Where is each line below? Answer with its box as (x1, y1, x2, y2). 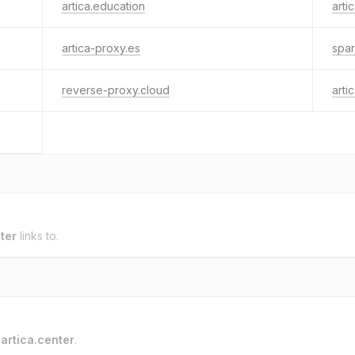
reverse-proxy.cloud (62, 83, 170, 97)
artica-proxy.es (62, 41, 140, 55)
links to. (17, 229, 59, 242)
